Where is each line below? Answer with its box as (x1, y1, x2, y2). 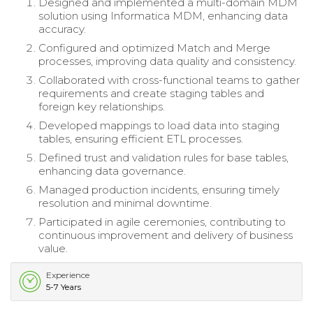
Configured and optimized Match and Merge (38, 41, 270, 55)
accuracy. (38, 22, 86, 36)
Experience (46, 270, 89, 281)
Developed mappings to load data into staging (38, 119, 279, 133)
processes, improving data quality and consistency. (38, 54, 296, 68)
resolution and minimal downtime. (38, 196, 212, 210)
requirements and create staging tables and (38, 87, 264, 101)
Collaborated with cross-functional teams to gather (38, 73, 300, 87)
